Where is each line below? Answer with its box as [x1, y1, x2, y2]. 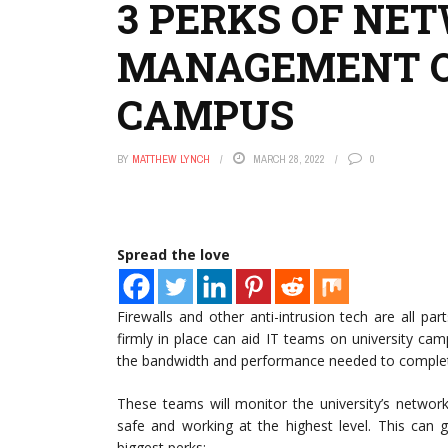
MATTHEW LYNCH [132, 152, 210, 166]
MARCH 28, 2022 [253, 152, 325, 166]
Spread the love [117, 245, 230, 264]
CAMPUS [117, 88, 294, 141]
